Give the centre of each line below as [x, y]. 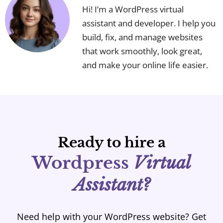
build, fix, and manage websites [142, 37]
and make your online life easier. [145, 65]
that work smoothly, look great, [142, 51]
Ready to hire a [111, 142]
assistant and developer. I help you [149, 23]
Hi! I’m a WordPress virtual [133, 9]
